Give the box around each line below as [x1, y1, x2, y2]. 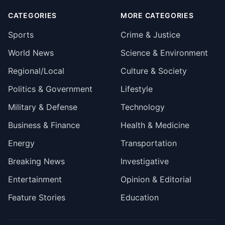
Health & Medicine [121, 120, 189, 130]
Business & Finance [8, 120, 80, 130]
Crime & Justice [121, 30, 180, 40]
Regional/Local [8, 66, 64, 76]
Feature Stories [8, 192, 65, 202]
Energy [8, 138, 35, 148]
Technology [121, 102, 165, 112]
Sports [8, 30, 34, 40]
